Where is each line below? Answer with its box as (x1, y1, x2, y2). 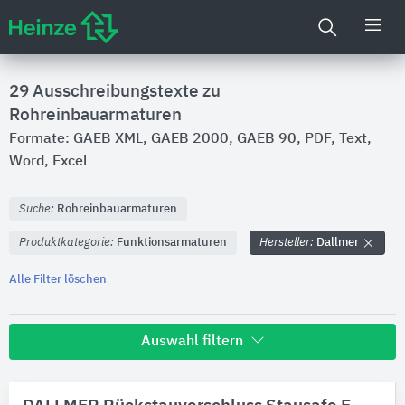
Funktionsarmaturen (117, 237, 227, 249)
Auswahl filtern (140, 334, 247, 349)
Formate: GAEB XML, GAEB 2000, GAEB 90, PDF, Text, (9, 132, 372, 146)
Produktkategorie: (19, 237, 117, 249)
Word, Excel (9, 155, 88, 169)
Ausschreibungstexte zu (33, 83, 221, 100)
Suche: (19, 203, 57, 215)
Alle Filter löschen (9, 274, 107, 286)
